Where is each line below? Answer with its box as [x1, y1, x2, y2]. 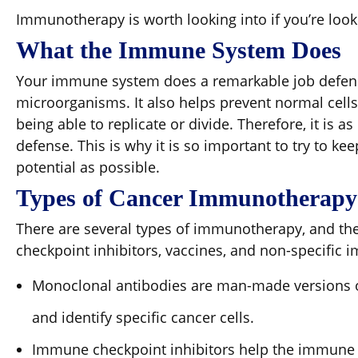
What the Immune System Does [16, 37, 341, 63]
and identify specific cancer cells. [32, 308, 254, 327]
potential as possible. [16, 157, 160, 177]
